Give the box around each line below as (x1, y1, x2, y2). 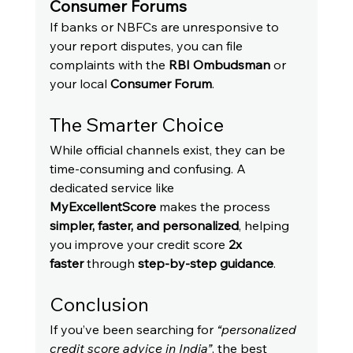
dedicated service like (49, 180, 177, 196)
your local (49, 76, 110, 92)
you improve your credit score (49, 236, 229, 253)
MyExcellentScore (49, 199, 156, 215)
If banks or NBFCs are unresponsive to (49, 19, 282, 35)
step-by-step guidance (137, 255, 273, 272)
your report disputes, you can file (49, 38, 246, 54)
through (83, 255, 138, 272)
